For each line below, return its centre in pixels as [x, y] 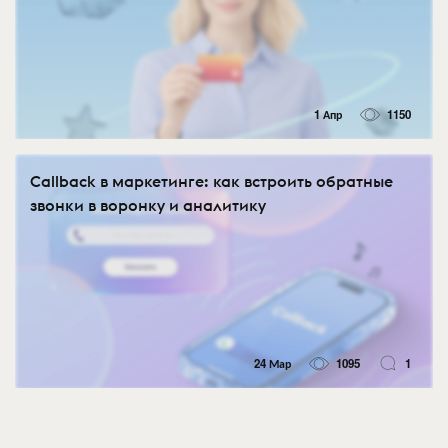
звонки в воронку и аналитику [148, 205]
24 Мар [272, 363]
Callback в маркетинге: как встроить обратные [211, 181]
